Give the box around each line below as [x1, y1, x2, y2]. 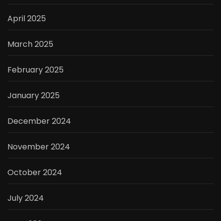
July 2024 [7, 192, 44, 204]
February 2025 [7, 64, 64, 76]
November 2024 [7, 141, 70, 153]
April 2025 [7, 13, 46, 25]
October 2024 [7, 167, 62, 179]
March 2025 [7, 38, 53, 50]
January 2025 [7, 90, 60, 102]
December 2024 [7, 115, 71, 127]
